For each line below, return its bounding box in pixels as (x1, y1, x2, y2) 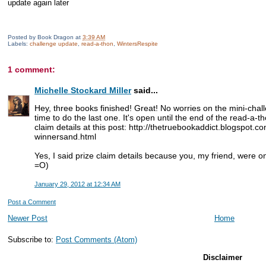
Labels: (8, 40, 30, 47)
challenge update (30, 40, 78, 47)
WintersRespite (117, 40, 158, 47)
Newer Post (8, 213, 47, 223)
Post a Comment (8, 198, 56, 205)
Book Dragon (37, 34, 74, 40)
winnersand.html (34, 132, 96, 142)
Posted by (8, 34, 37, 40)
